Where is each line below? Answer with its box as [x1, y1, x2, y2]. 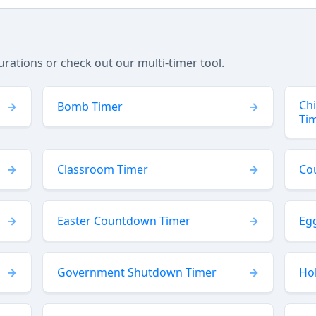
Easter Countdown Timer [57, 213, 190, 229]
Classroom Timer [57, 162, 148, 177]
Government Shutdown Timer [57, 265, 217, 280]
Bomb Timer [57, 99, 123, 114]
